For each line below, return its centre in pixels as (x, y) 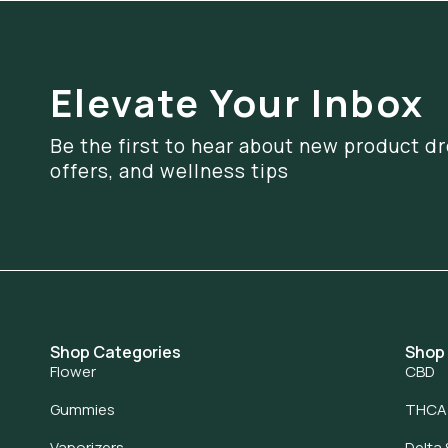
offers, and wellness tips (169, 170)
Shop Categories (115, 351)
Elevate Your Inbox (237, 101)
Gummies (82, 409)
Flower (73, 371)
